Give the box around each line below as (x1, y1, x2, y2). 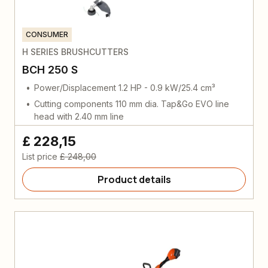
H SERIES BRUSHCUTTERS (22, 46, 129, 57)
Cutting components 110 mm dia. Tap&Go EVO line (34, 98, 229, 109)
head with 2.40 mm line (34, 111, 124, 121)
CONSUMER (26, 29, 68, 39)
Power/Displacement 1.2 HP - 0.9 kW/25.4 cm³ (34, 82, 215, 93)
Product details (97, 172, 171, 186)
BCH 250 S (22, 63, 78, 76)
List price (22, 151, 57, 162)
